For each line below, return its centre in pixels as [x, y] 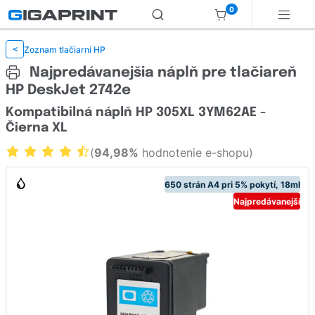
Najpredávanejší [267, 201]
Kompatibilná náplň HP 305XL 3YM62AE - [136, 113]
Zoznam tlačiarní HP [65, 49]
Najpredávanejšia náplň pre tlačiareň [161, 73]
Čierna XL [37, 128]
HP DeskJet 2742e [68, 91]
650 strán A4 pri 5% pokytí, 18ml [232, 184]
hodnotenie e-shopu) [196, 153]
